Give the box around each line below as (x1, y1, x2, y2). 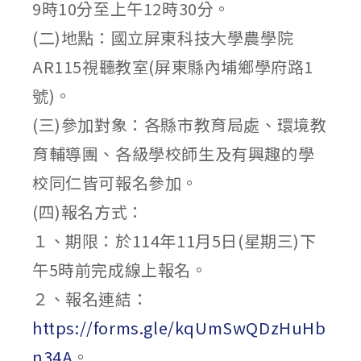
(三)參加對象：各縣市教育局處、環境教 (32, 113, 327, 136)
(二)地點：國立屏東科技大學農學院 (32, 26, 294, 49)
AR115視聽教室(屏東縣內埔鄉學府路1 (32, 55, 314, 78)
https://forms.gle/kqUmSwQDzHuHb (32, 316, 326, 339)
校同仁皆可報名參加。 (32, 171, 199, 194)
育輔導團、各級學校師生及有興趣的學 (32, 142, 315, 165)
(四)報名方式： (32, 200, 144, 223)
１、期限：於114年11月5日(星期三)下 (32, 229, 317, 252)
